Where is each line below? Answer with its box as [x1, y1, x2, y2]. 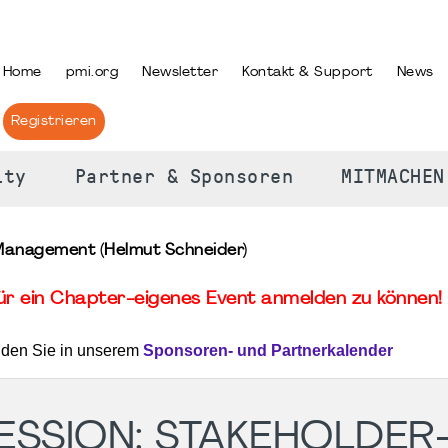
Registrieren [10, 114, 97, 129]
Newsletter [142, 65, 219, 80]
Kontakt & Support [242, 65, 373, 80]
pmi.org [65, 65, 119, 80]
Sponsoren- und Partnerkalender [143, 341, 393, 359]
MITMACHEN [341, 166, 445, 189]
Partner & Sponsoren [74, 166, 293, 189]
